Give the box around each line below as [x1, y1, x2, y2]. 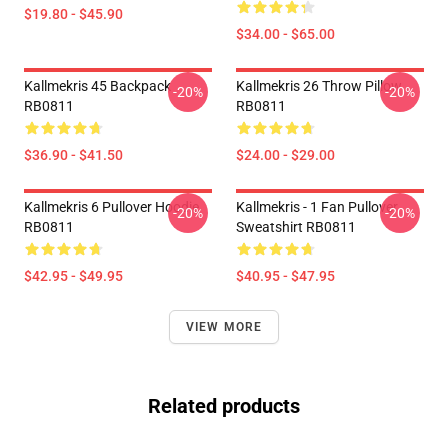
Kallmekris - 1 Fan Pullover [236, 199, 398, 215]
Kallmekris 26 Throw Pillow [236, 78, 402, 94]
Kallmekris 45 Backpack [24, 78, 171, 94]
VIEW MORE [185, 320, 263, 334]
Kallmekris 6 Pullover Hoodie [24, 199, 199, 215]
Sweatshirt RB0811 [236, 219, 356, 235]
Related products [148, 394, 300, 418]
